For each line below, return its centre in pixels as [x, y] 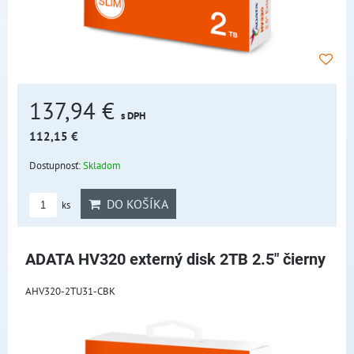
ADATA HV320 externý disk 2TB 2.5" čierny [175, 260]
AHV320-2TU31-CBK [70, 291]
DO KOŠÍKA [134, 204]
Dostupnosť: [56, 165]
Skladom [102, 165]
